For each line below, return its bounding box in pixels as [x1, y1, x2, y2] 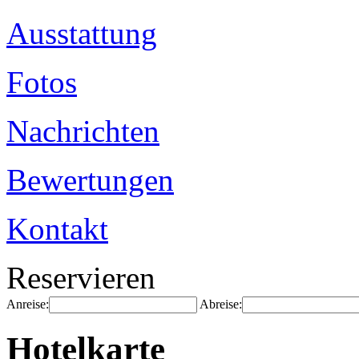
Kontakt [6, 212, 108, 246]
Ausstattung [6, 16, 157, 50]
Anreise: [6, 297, 49, 311]
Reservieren [6, 260, 155, 295]
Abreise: [200, 297, 242, 311]
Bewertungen [6, 163, 174, 197]
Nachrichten [6, 114, 159, 148]
